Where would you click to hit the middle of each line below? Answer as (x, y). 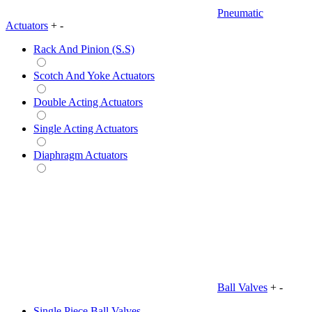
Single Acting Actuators (86, 128)
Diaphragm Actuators (80, 155)
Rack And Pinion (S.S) (84, 49)
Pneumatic (240, 13)
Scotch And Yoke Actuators (94, 75)
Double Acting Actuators (88, 102)
